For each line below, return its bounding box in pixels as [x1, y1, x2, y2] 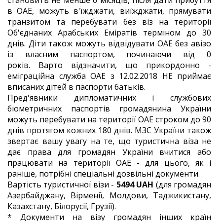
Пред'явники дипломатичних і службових [7, 92, 211, 103]
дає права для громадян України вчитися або [7, 147, 211, 157]
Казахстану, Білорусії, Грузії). [7, 201, 116, 212]
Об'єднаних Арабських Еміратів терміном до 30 [7, 27, 211, 38]
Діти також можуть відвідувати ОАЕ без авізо [28, 38, 212, 49]
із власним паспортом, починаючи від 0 [7, 49, 211, 60]
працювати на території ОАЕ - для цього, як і [7, 157, 211, 168]
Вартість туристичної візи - [7, 179, 116, 190]
